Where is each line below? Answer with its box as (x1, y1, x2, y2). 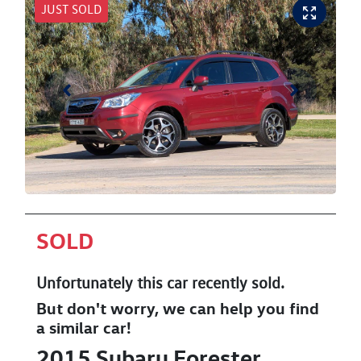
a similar (36, 317, 103, 338)
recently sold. (188, 272, 284, 293)
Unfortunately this (36, 272, 167, 293)
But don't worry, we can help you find (36, 297, 319, 318)
